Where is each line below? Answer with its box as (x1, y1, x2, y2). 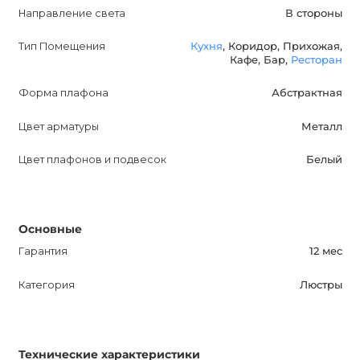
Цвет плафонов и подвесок (18, 153, 166, 166)
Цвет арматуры (18, 120, 99, 133)
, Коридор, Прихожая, (222, 40, 342, 53)
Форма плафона (18, 87, 108, 100)
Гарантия (18, 245, 67, 258)
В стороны (284, 6, 342, 19)
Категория (18, 278, 75, 291)
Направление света (18, 6, 125, 19)
